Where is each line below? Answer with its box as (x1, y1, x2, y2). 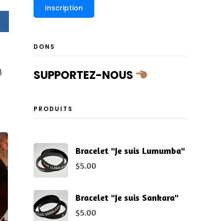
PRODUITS (33, 104, 73, 113)
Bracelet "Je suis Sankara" (75, 191, 179, 203)
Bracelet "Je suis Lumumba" (75, 145, 185, 156)
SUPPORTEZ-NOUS (33, 67, 136, 83)
